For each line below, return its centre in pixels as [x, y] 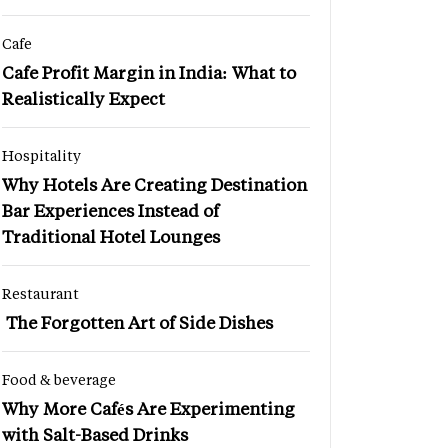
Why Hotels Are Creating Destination [154, 183]
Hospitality [41, 155]
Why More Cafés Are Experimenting [148, 407]
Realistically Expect [83, 97]
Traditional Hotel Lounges [111, 235]
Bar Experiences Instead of [110, 209]
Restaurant [40, 293]
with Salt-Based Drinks [95, 433]
